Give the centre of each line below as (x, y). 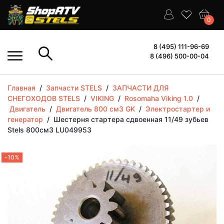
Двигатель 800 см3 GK (95, 109)
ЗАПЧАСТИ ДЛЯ (140, 88)
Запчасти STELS (74, 88)
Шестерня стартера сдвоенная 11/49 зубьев (131, 119)
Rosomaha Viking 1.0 (159, 98)
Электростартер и (178, 109)
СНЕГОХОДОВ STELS (44, 98)
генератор (25, 119)
